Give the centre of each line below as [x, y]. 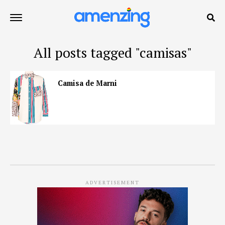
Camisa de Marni [87, 83]
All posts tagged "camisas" [113, 53]
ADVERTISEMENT [113, 182]
